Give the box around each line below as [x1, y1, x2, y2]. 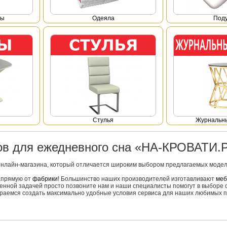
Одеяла [92, 15, 115, 22]
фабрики [32, 175, 58, 182]
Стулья [93, 117, 113, 124]
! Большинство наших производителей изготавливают [57, 175, 216, 182]
